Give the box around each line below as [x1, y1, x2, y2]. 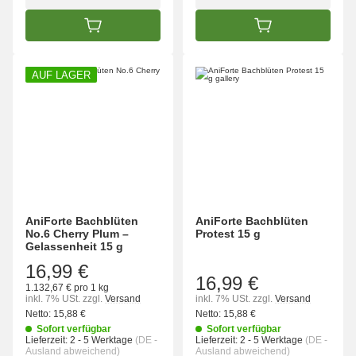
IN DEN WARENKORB [91, 23, 203, 37]
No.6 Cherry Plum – [25, 227, 129, 241]
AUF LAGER [32, 69, 91, 82]
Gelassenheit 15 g [25, 240, 123, 253]
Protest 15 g [195, 227, 261, 241]
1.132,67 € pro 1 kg [25, 282, 109, 294]
